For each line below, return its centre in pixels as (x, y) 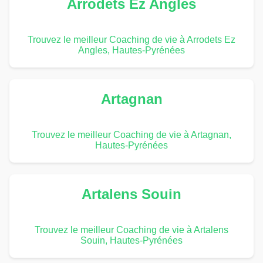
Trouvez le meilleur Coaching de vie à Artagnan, (131, 134)
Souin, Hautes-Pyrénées (131, 240)
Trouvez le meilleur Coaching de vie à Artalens (131, 230)
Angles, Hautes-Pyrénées (131, 50)
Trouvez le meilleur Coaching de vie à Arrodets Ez (131, 39)
